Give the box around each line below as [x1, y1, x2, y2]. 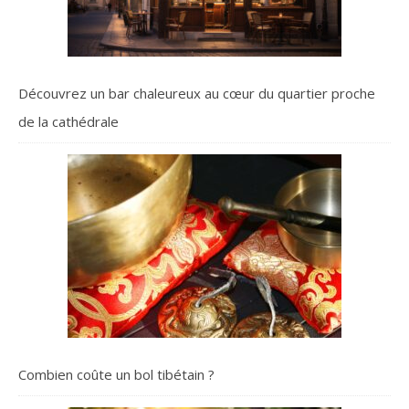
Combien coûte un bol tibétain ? [18, 365, 215, 384]
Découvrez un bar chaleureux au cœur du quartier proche [18, 84, 375, 103]
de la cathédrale [18, 112, 119, 131]
